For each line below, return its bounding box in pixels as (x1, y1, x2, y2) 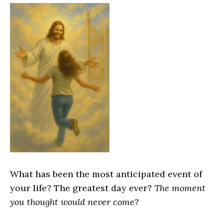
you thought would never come (10, 196, 134, 208)
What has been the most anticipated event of (10, 168, 202, 180)
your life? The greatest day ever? (10, 182, 154, 194)
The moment (154, 182, 206, 194)
